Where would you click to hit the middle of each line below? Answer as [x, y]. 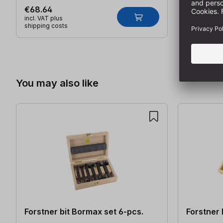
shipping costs [46, 25]
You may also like [57, 83]
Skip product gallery [54, 43]
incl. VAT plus [44, 18]
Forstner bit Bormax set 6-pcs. [84, 212]
